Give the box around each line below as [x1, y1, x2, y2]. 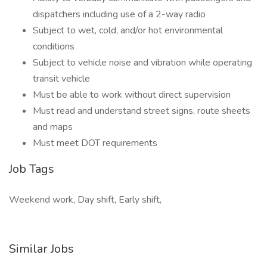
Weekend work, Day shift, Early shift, [9, 193, 162, 206]
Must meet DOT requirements [33, 136, 157, 150]
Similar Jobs [9, 241, 74, 257]
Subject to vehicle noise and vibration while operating [33, 56, 252, 69]
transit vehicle [33, 72, 90, 85]
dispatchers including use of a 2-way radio [33, 8, 206, 21]
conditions [33, 40, 74, 53]
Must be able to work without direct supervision [33, 88, 231, 101]
